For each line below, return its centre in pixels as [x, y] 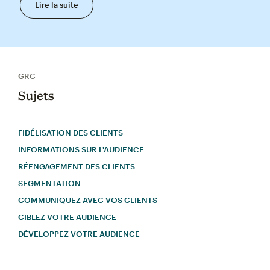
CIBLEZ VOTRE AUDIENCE [67, 217]
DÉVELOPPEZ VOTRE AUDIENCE [79, 234]
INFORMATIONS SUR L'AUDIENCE [81, 150]
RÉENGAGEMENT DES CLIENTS [77, 167]
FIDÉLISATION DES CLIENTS [71, 133]
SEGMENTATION [49, 184]
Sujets [36, 96]
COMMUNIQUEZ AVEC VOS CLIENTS [88, 200]
